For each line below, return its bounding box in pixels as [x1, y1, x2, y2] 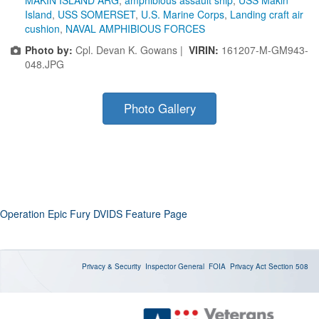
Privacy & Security [82, 261, 141, 271]
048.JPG [25, 56, 64, 71]
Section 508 [268, 261, 308, 271]
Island [25, 6, 52, 21]
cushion [25, 21, 60, 36]
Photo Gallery [123, 99, 196, 117]
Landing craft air [230, 6, 303, 21]
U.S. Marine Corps [141, 6, 224, 21]
